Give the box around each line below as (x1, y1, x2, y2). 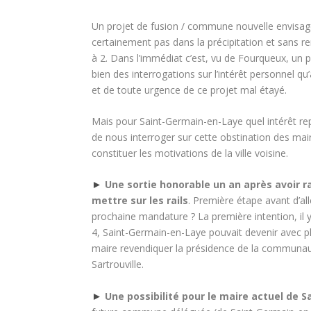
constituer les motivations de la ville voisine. (92, 146, 288, 160)
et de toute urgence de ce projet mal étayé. (92, 83, 287, 96)
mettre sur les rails (92, 194, 188, 208)
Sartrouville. (92, 258, 144, 271)
